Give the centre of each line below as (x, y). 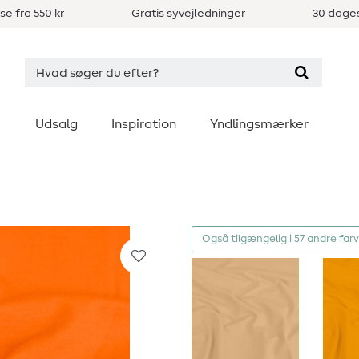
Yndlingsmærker (259, 124)
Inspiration (144, 124)
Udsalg (56, 124)
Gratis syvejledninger (188, 14)
